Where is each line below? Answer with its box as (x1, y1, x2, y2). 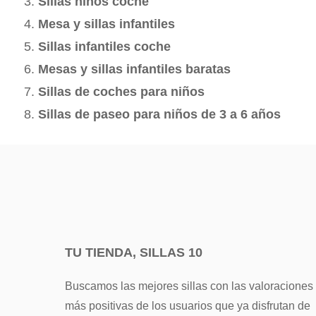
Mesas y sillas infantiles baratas (38, 61, 231, 76)
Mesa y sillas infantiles (38, 16, 175, 31)
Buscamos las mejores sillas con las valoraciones (65, 279, 313, 292)
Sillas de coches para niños (38, 84, 205, 99)
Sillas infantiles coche (38, 39, 171, 54)
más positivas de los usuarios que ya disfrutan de (65, 299, 310, 312)
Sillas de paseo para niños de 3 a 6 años (38, 107, 281, 121)
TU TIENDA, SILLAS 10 (65, 245, 202, 260)
